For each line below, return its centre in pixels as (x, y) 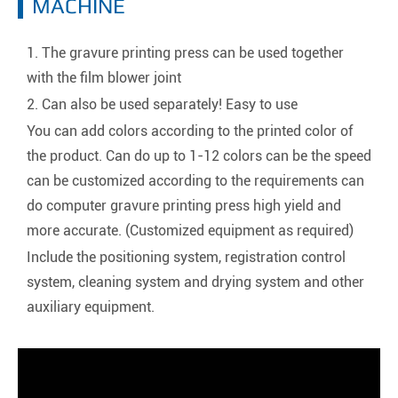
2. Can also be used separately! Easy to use (162, 104)
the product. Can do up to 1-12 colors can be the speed (199, 155)
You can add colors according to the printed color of (190, 131)
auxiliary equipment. (91, 306)
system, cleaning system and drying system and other (195, 282)
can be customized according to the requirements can (195, 180)
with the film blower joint (104, 77)
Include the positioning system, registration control (186, 257)
